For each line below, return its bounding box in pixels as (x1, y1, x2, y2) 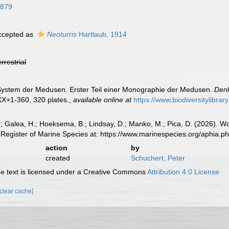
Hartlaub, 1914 (77, 30, 127, 38)
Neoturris (47, 30, 77, 38)
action (45, 144, 67, 152)
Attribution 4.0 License (147, 168, 220, 176)
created (45, 154, 70, 162)
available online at (73, 96, 132, 104)
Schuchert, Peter (130, 154, 185, 162)
